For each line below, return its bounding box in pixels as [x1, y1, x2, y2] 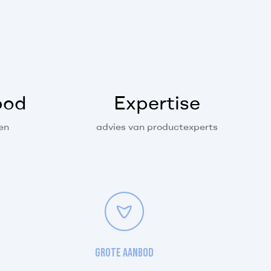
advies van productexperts [96, 120, 218, 133]
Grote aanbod [95, 246, 154, 261]
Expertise [114, 90, 201, 115]
